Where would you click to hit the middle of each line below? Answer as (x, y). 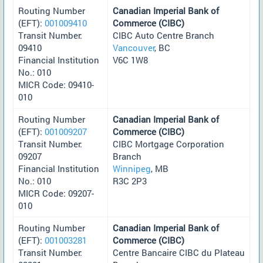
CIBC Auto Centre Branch (163, 35)
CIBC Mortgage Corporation (168, 144)
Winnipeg (132, 168)
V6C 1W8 (130, 60)
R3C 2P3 (130, 181)
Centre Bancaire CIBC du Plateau (179, 252)
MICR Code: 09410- (56, 84)
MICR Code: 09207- (56, 193)
